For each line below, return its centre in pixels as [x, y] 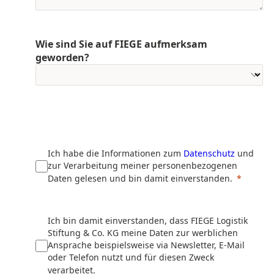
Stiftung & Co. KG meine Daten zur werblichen [143, 232]
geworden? [62, 57]
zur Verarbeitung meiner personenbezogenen [143, 165]
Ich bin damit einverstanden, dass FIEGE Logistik [148, 220]
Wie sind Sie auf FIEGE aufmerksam [121, 44]
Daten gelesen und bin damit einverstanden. [140, 178]
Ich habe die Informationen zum [116, 153]
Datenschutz [209, 153]
